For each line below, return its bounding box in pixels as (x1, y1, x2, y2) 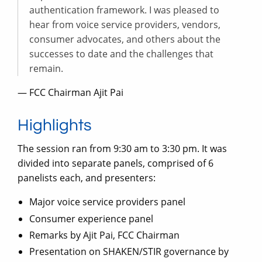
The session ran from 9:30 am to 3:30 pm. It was (18, 142, 227, 156)
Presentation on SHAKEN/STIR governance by (29, 245, 229, 258)
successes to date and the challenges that (29, 47, 213, 61)
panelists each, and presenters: (18, 171, 156, 185)
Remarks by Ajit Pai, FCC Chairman (29, 228, 180, 242)
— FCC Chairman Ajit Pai (18, 86, 123, 99)
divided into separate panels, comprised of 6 (18, 157, 213, 170)
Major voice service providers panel (29, 195, 185, 209)
